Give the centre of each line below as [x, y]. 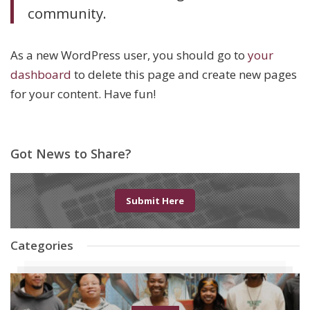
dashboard [41, 75]
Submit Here [155, 201]
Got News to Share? [71, 154]
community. [67, 13]
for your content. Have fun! [83, 94]
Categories [42, 246]
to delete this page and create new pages [184, 75]
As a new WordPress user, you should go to [129, 55]
